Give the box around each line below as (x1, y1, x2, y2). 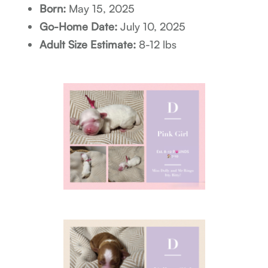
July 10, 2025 (117, 20, 186, 33)
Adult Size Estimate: (39, 38, 136, 51)
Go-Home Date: (39, 20, 118, 33)
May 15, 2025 (66, 2, 135, 16)
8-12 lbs (136, 38, 177, 51)
